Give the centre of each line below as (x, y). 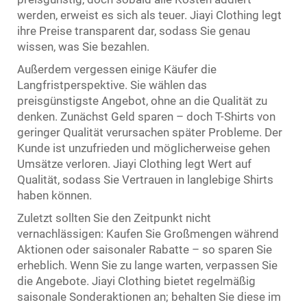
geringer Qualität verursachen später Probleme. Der (150, 132)
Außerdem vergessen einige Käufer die (117, 69)
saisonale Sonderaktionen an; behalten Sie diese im (149, 296)
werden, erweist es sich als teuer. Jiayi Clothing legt (149, 15)
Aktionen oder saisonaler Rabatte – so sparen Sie (145, 249)
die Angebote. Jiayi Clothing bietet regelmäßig (136, 281)
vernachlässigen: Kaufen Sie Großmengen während (148, 233)
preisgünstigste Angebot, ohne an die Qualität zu (142, 100)
